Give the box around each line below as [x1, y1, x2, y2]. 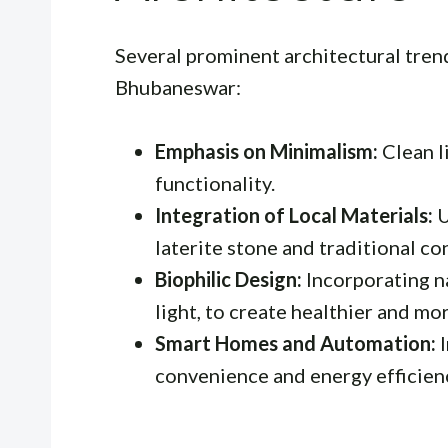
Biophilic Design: [155, 267, 302, 292]
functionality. [155, 171, 275, 196]
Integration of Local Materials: [155, 203, 433, 228]
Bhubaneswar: [115, 75, 241, 100]
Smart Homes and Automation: [155, 331, 436, 356]
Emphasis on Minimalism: [155, 139, 378, 164]
